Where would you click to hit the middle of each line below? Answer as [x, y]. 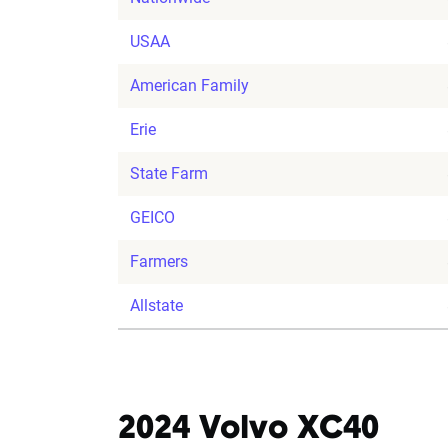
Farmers [159, 262]
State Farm [169, 174]
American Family [189, 86]
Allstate [156, 306]
